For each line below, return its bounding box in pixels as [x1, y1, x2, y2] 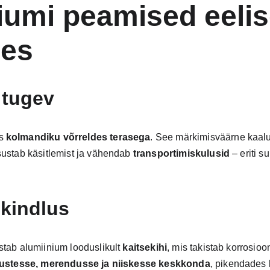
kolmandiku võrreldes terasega [5, 132, 151, 142]
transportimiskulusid [133, 148, 230, 159]
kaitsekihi [122, 242, 168, 253]
